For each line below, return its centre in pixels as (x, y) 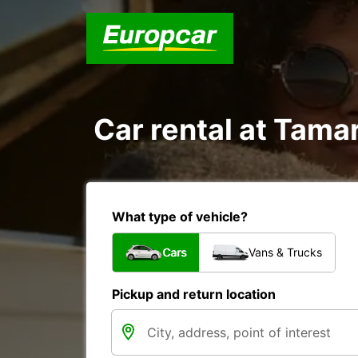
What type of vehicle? (180, 217)
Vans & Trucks (285, 252)
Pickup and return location (194, 294)
